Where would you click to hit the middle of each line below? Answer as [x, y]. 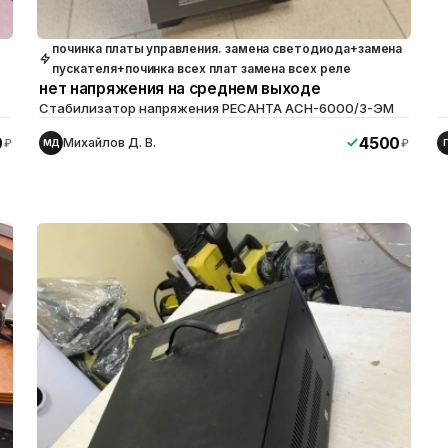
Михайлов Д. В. [110, 142]
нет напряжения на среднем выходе [180, 88]
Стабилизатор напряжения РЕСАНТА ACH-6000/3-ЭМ [217, 107]
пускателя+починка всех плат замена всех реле [201, 68]
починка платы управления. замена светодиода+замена [227, 48]
